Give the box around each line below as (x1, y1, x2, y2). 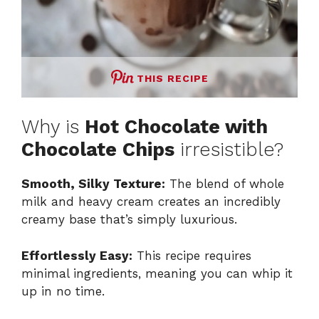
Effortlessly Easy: (21, 248, 132, 263)
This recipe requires (132, 248, 251, 263)
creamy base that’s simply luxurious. (21, 212, 237, 227)
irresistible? (174, 138, 283, 162)
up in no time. (21, 283, 105, 298)
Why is (21, 115, 85, 139)
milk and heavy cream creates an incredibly (21, 194, 281, 209)
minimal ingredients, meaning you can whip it (21, 266, 293, 281)
